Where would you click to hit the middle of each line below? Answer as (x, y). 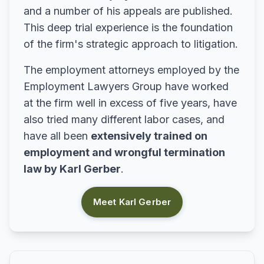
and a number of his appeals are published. (128, 11)
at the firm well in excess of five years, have (130, 103)
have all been (57, 136)
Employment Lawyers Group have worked (126, 87)
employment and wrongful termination (124, 153)
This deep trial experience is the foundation (128, 28)
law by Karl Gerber (72, 169)
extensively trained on (149, 136)
